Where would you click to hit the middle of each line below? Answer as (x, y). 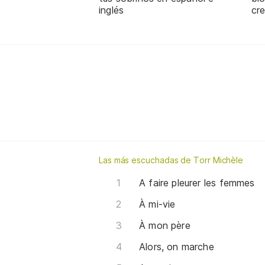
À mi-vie (157, 204)
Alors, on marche (177, 246)
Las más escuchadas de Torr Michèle (171, 160)
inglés (112, 10)
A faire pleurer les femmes (197, 182)
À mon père (165, 225)
